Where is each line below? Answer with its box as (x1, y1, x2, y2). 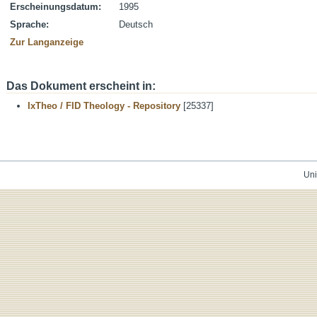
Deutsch (119, 19, 153, 30)
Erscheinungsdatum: (10, 1, 101, 12)
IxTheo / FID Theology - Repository (28, 100, 180, 111)
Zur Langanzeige (10, 37, 83, 47)
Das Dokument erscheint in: (6, 80, 156, 92)
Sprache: (10, 19, 49, 30)
